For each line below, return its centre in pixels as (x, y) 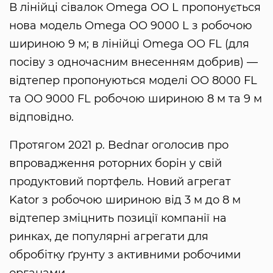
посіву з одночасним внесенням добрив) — (133, 62)
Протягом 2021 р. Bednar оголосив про (119, 145)
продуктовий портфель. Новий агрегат (120, 181)
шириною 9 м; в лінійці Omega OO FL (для (129, 44)
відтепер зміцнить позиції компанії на (118, 218)
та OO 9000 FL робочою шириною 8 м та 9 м (136, 98)
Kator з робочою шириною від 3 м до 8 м (125, 200)
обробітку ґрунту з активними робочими (125, 254)
